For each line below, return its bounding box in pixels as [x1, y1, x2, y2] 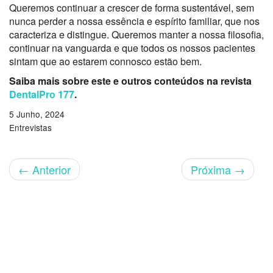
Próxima [191, 161, 234, 177]
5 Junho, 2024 [9, 107, 65, 120]
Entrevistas [9, 121, 52, 133]
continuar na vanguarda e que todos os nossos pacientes [9, 40, 255, 55]
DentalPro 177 [9, 87, 74, 101]
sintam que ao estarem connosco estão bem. [9, 54, 202, 68]
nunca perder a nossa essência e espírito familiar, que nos [9, 13, 260, 28]
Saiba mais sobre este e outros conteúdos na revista [9, 73, 252, 88]
